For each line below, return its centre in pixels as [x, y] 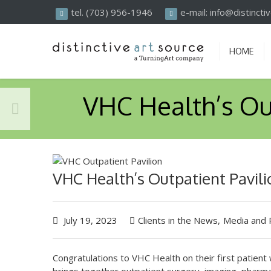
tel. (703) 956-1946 [116, 12]
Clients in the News [178, 220]
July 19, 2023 [89, 220]
